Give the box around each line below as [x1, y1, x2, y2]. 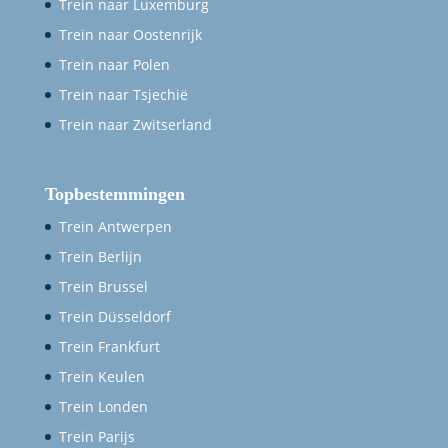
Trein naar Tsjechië [58, 85, 188, 105]
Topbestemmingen [44, 184, 185, 205]
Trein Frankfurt [58, 337, 160, 357]
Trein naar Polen [58, 55, 170, 75]
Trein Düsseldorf [58, 307, 171, 327]
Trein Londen [58, 397, 148, 417]
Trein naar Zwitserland [58, 115, 212, 135]
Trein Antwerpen [58, 217, 172, 237]
